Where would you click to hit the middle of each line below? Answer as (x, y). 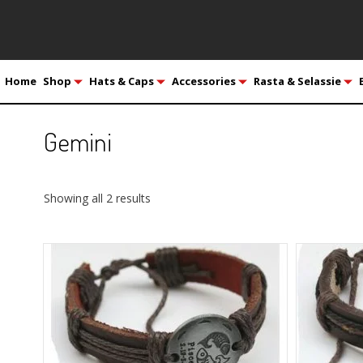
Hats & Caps (121, 81)
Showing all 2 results (97, 199)
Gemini (77, 141)
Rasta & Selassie (297, 81)
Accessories (203, 81)
